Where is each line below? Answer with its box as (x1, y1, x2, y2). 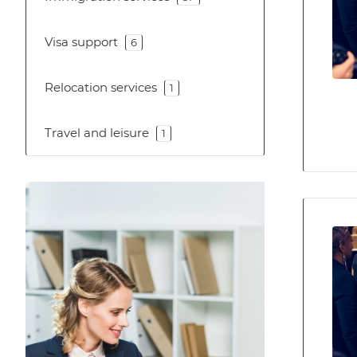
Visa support (45, 34, 118, 49)
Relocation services (45, 80, 157, 95)
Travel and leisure (45, 125, 149, 140)
